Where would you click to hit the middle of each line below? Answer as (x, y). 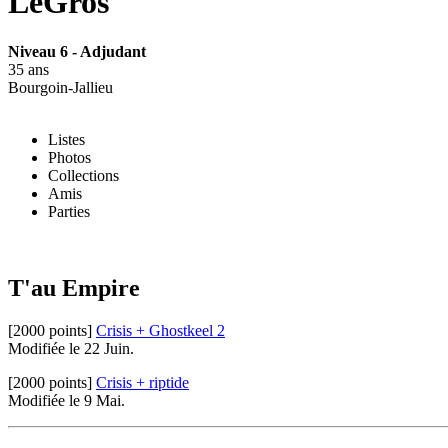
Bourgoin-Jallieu (60, 87)
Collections (83, 175)
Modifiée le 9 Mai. (66, 400)
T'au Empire (74, 287)
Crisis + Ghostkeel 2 (160, 330)
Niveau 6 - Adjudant (77, 51)
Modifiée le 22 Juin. (71, 348)
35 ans (28, 69)
